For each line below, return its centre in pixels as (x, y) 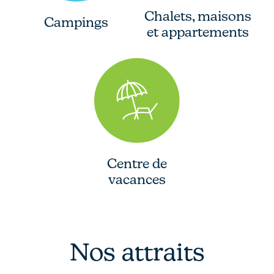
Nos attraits (137, 251)
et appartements (198, 31)
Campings (76, 22)
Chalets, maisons (198, 16)
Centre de (137, 163)
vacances (137, 179)
